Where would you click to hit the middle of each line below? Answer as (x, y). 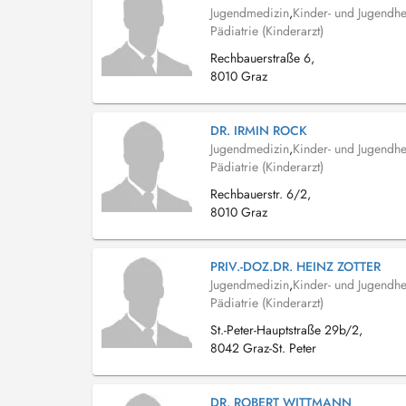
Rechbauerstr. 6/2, (261, 194)
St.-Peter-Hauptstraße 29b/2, (286, 330)
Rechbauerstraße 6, (262, 58)
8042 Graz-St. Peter (263, 348)
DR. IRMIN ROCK (259, 130)
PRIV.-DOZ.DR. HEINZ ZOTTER (295, 266)
